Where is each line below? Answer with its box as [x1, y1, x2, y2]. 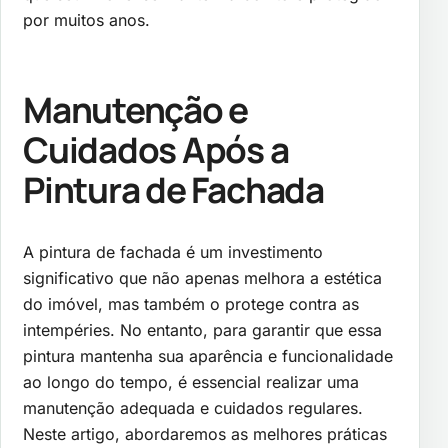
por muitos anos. [23, 10, 150, 31]
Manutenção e [23, 84, 249, 134]
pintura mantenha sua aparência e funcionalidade [23, 345, 393, 366]
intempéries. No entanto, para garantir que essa [23, 319, 382, 340]
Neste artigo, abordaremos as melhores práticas [23, 423, 387, 444]
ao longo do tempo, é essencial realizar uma [23, 371, 359, 392]
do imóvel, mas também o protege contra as [23, 293, 359, 314]
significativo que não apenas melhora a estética [23, 267, 382, 288]
